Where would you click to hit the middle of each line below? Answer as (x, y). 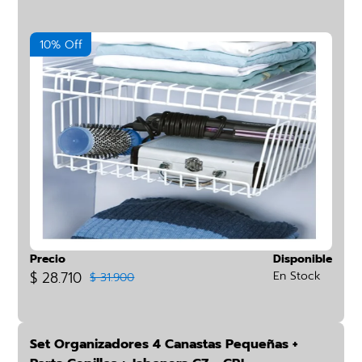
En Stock (297, 276)
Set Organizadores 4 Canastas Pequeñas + (164, 344)
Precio (48, 259)
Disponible (302, 259)
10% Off (61, 45)
